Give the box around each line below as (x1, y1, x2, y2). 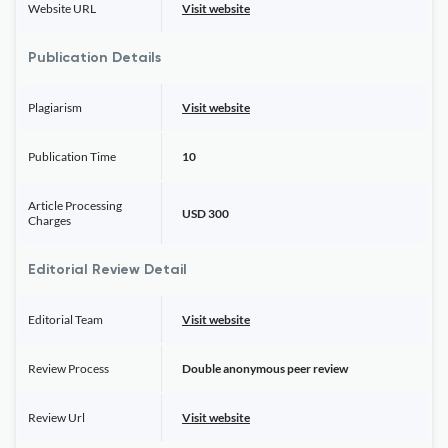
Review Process (28, 361, 109, 376)
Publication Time (28, 149, 116, 164)
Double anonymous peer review (182, 361, 348, 376)
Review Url (28, 410, 85, 425)
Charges (28, 213, 71, 228)
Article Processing (28, 198, 122, 213)
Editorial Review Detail (28, 263, 187, 277)
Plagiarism (28, 100, 82, 115)
